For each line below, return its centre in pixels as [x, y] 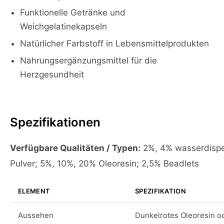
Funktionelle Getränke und [73, 12]
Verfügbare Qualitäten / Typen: [75, 148]
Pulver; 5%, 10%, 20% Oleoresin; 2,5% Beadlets [104, 163]
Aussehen [36, 215]
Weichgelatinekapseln [63, 26]
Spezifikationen [55, 122]
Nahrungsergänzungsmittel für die [88, 60]
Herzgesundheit [52, 74]
